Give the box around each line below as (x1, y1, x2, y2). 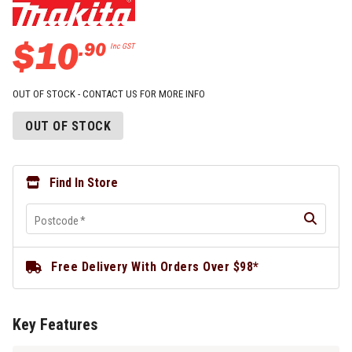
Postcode (35, 214, 79, 227)
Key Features (13, 315, 97, 334)
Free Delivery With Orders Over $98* (51, 259, 259, 274)
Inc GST (110, 42, 134, 50)
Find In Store (49, 175, 118, 190)
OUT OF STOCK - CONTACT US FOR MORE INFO (13, 88, 205, 100)
